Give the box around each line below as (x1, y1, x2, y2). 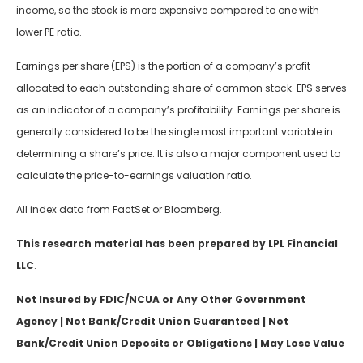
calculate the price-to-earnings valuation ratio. (16, 169, 252, 183)
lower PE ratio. (16, 25, 82, 40)
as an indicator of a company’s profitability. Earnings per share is (16, 103, 340, 117)
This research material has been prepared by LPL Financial (16, 237, 338, 251)
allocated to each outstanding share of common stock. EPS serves (16, 81, 347, 96)
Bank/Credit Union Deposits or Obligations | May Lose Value (16, 336, 344, 351)
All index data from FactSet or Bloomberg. (16, 203, 222, 217)
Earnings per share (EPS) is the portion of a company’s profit (16, 59, 310, 74)
